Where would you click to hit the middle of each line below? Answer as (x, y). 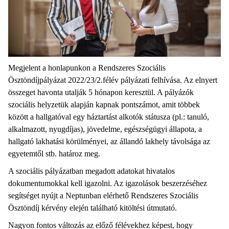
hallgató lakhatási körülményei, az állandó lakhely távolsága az (109, 142)
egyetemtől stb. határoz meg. (56, 154)
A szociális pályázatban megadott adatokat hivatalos (91, 171)
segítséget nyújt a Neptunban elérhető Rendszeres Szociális (103, 196)
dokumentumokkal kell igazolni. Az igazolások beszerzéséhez (108, 184)
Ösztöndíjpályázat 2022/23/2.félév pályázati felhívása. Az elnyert (113, 80)
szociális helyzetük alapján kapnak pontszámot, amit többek (104, 105)
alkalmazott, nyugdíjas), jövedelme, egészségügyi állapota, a (105, 129)
